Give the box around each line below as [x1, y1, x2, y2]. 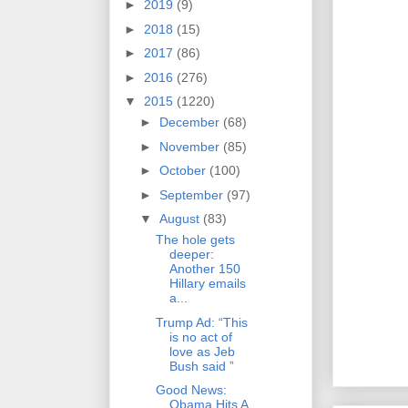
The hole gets [155, 232, 235, 248]
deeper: [168, 247, 214, 262]
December [158, 115, 223, 130]
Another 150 [168, 261, 240, 277]
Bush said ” [168, 358, 234, 373]
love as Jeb [168, 343, 235, 359]
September [158, 187, 227, 202]
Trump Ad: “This [155, 314, 248, 330]
